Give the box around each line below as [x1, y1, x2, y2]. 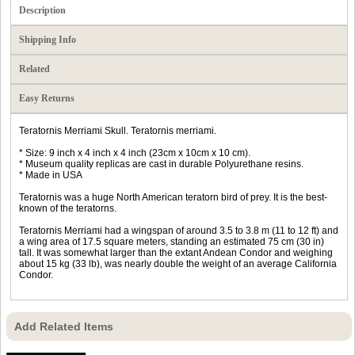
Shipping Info [19, 33, 76, 45]
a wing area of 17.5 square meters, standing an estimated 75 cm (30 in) [19, 235, 324, 247]
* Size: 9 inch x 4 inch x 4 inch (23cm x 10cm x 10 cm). [19, 147, 250, 158]
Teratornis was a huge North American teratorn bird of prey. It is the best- [19, 191, 327, 203]
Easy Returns [19, 92, 74, 104]
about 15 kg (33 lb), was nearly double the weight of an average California [19, 258, 337, 269]
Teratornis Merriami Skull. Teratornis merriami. [19, 124, 216, 136]
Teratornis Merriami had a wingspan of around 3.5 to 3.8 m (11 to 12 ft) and [19, 224, 338, 236]
